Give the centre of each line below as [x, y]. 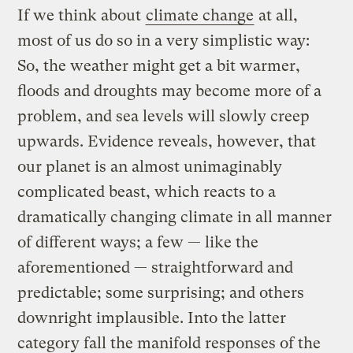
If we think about [82, 15]
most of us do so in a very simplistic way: [164, 40]
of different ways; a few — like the [138, 242]
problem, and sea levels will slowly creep [164, 116]
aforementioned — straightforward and [156, 267]
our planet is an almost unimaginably [150, 166]
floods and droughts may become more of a [170, 91]
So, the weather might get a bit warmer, [159, 65]
